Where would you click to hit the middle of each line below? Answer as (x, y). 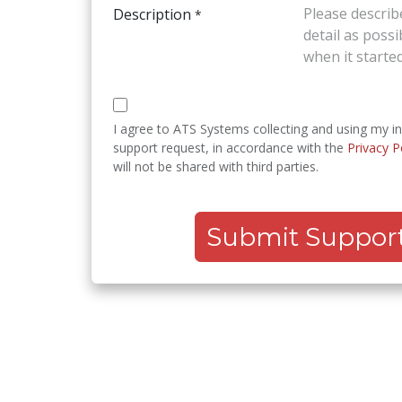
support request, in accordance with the (230, 148)
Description (152, 14)
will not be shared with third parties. (216, 166)
